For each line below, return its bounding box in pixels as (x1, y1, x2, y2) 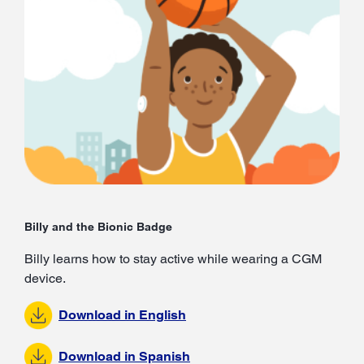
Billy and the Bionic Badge (24, 220, 172, 234)
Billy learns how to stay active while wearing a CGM (24, 251, 322, 267)
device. (24, 271, 66, 287)
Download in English (58, 306, 186, 323)
